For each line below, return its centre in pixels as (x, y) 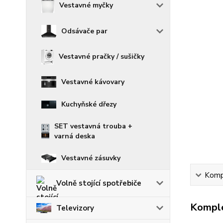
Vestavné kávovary (93, 82)
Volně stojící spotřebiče (99, 183)
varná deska (74, 136)
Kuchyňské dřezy (89, 105)
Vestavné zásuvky (91, 158)
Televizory (75, 208)
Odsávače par (84, 31)
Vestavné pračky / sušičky (102, 57)
